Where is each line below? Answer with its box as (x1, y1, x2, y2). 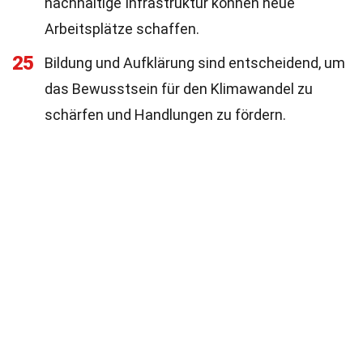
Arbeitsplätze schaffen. (45, 20, 199, 37)
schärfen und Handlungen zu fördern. (45, 106, 286, 123)
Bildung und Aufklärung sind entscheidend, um (45, 54, 345, 71)
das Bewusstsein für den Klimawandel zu (45, 80, 313, 97)
